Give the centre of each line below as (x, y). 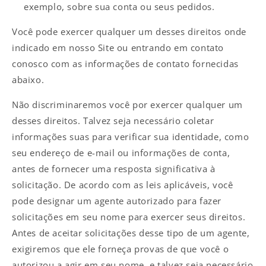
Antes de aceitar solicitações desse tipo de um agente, (131, 232)
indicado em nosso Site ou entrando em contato (118, 47)
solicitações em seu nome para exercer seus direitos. (129, 216)
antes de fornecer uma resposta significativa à (114, 168)
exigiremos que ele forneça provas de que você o (121, 248)
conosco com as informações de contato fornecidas (125, 63)
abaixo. (28, 79)
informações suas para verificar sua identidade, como (131, 136)
